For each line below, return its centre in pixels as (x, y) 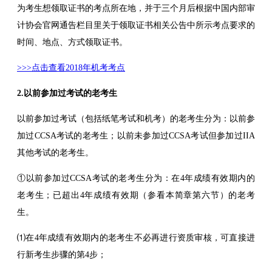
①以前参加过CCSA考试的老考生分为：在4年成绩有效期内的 (136, 178)
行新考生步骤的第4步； (62, 254)
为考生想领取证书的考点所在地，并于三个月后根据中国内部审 (136, 8)
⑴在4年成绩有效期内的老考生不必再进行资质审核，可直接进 (136, 237)
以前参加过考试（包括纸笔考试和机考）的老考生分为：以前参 (136, 118)
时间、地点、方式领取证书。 (72, 42)
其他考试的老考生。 (55, 152)
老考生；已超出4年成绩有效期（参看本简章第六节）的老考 (136, 195)
